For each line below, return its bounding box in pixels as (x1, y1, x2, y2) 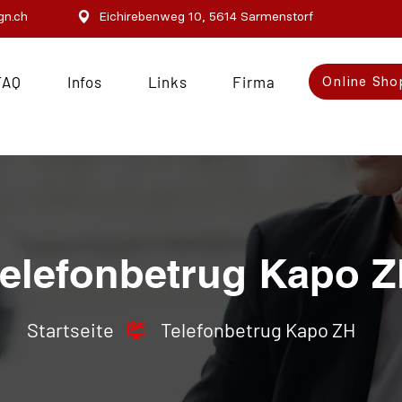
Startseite (27, 318, 114, 341)
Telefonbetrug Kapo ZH (161, 318, 355, 341)
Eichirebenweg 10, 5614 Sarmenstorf (99, 9, 313, 24)
